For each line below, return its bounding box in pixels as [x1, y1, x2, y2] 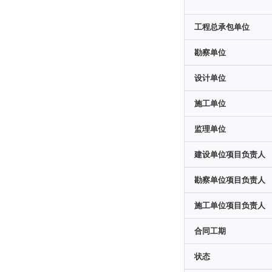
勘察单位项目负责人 [194, 175, 265, 185]
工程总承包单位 [194, 22, 250, 32]
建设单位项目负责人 [194, 150, 265, 159]
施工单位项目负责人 [194, 201, 265, 210]
